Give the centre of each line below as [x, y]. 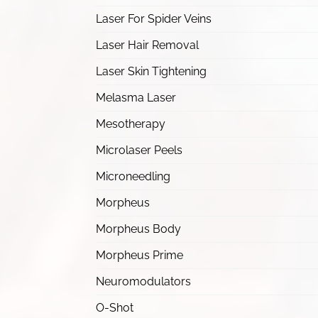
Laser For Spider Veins [154, 19]
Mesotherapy [131, 124]
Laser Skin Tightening [151, 71]
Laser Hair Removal [147, 45]
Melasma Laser [136, 98]
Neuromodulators [143, 281]
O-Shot [115, 308]
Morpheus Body [138, 229]
